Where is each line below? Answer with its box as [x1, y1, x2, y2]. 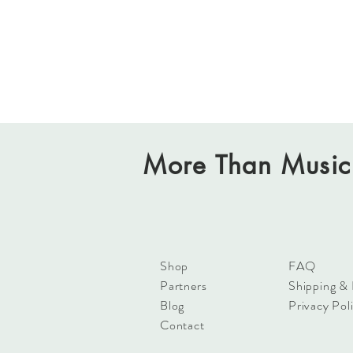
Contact [160, 316, 205, 334]
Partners [160, 277, 207, 295]
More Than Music [143, 149, 351, 181]
